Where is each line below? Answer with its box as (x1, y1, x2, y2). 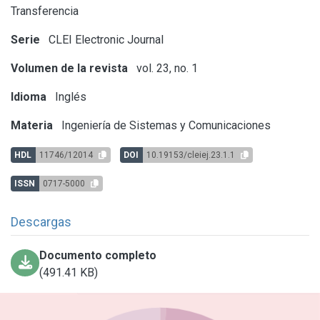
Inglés (52, 89, 86, 104)
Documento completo (39, 248, 157, 262)
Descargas (11, 214, 71, 229)
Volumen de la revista (11, 61, 128, 75)
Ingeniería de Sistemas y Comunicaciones (59, 118, 271, 132)
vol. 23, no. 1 (134, 61, 198, 75)
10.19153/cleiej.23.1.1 (146, 149, 237, 160)
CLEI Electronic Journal (46, 32, 164, 46)
